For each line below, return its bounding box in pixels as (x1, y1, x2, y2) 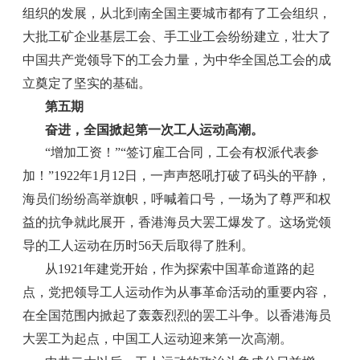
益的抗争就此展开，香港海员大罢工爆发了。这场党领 (22, 215, 332, 230)
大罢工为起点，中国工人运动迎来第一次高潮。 (22, 332, 293, 346)
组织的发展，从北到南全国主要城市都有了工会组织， (22, 6, 332, 21)
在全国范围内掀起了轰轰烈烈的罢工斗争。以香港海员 (22, 309, 332, 323)
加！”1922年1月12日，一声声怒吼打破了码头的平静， (22, 169, 331, 183)
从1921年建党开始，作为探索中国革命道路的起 (45, 262, 316, 276)
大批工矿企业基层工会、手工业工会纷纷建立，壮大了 (22, 30, 332, 44)
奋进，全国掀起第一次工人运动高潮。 (45, 120, 264, 139)
